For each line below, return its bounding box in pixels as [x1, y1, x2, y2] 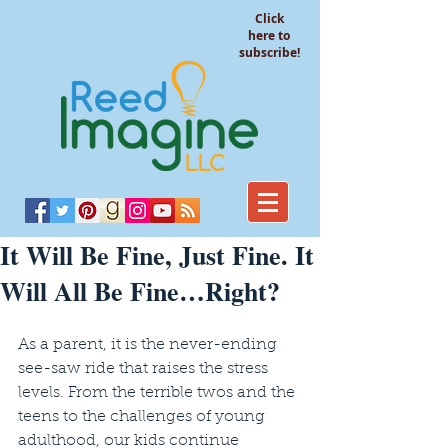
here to [248, 27, 290, 44]
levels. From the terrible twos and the [18, 385, 299, 401]
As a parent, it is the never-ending [18, 337, 281, 353]
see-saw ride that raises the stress [18, 361, 272, 377]
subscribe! [238, 44, 300, 61]
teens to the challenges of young [18, 409, 269, 425]
